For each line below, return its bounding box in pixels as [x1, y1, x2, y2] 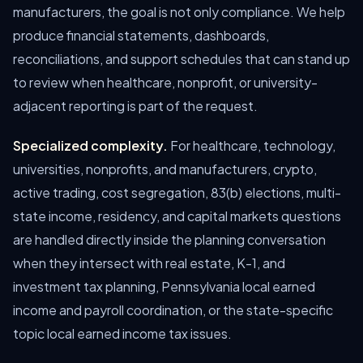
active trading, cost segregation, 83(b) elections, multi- [13, 184, 341, 201]
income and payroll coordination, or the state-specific [13, 301, 333, 318]
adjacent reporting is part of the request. [13, 97, 258, 114]
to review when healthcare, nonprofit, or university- [13, 74, 318, 91]
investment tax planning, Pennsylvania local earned [13, 278, 315, 295]
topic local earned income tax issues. [13, 325, 232, 342]
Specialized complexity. [13, 137, 168, 154]
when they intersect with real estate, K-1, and [13, 254, 285, 271]
